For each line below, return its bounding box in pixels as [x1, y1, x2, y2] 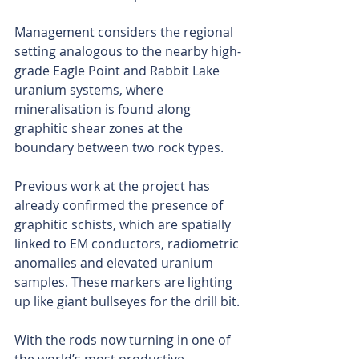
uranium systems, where [14, 81, 167, 99]
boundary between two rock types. [14, 139, 224, 157]
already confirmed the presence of [14, 196, 226, 215]
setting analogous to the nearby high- [14, 42, 241, 61]
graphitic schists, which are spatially [14, 216, 234, 234]
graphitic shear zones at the [14, 119, 186, 138]
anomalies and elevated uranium [14, 254, 216, 272]
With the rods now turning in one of [14, 331, 233, 349]
